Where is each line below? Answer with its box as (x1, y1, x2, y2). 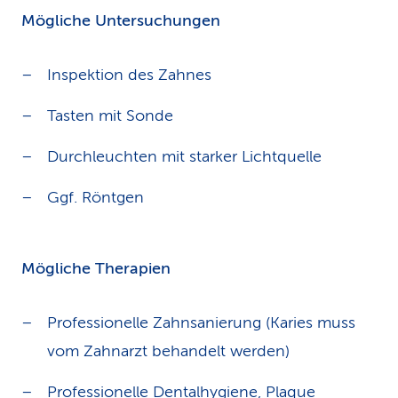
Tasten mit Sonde (47, 107, 173, 124)
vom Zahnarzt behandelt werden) (47, 342, 290, 360)
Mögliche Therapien (21, 259, 171, 277)
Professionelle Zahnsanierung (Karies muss (47, 314, 355, 331)
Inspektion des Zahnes (47, 66, 211, 84)
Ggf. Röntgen (47, 188, 144, 206)
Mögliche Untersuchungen (21, 12, 220, 29)
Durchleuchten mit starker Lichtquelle (47, 147, 322, 165)
